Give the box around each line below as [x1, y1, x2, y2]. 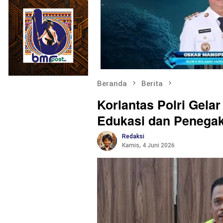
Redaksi [122, 132, 144, 140]
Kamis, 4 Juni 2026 [122, 141, 175, 149]
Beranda [97, 79, 127, 88]
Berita [141, 79, 163, 88]
